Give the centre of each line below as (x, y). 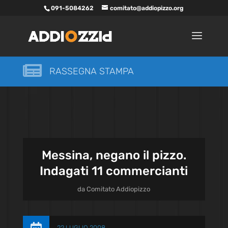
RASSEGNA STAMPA (91, 71)
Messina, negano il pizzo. (114, 155)
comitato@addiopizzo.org (147, 8)
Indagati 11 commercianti (114, 171)
